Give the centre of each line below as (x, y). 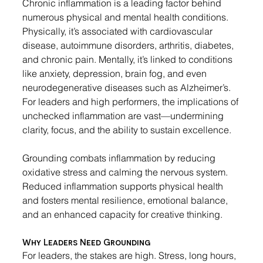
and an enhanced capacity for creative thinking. (122, 215)
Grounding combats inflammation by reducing (120, 158)
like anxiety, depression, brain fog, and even (116, 74)
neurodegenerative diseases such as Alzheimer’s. (128, 88)
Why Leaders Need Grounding (86, 242)
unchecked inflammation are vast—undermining (124, 116)
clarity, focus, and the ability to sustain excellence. (127, 130)
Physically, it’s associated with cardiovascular (119, 31)
